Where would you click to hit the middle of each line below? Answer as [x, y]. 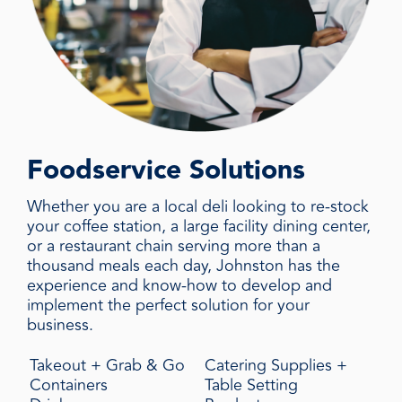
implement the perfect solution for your [168, 306]
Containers [69, 385]
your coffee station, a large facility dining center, [199, 227]
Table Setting [251, 385]
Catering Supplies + [276, 366]
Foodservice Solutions [166, 171]
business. [60, 325]
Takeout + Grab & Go [107, 366]
